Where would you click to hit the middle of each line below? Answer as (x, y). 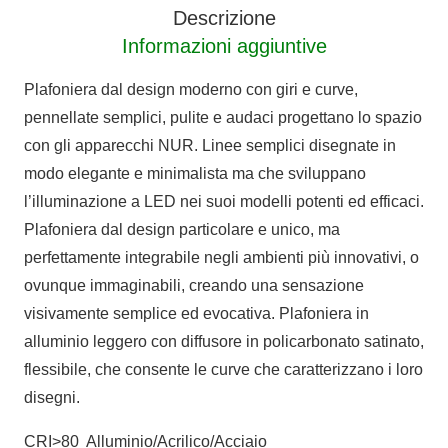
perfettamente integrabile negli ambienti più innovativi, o (221, 257)
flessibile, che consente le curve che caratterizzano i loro (223, 369)
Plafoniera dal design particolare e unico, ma (182, 229)
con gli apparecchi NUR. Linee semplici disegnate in (210, 145)
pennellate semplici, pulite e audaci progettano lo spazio (223, 117)
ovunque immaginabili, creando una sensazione (194, 285)
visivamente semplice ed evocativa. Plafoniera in (196, 313)
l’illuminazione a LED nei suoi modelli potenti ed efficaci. (224, 201)
